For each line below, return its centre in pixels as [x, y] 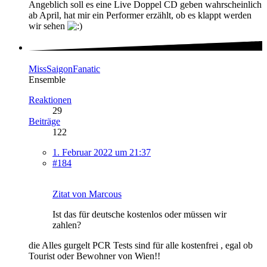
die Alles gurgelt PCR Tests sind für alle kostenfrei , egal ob [141, 246]
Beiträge [44, 122]
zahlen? [67, 225]
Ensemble [47, 80]
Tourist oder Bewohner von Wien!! [94, 256]
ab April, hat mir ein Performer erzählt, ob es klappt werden [140, 15]
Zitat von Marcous [87, 194]
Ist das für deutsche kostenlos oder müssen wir [139, 215]
